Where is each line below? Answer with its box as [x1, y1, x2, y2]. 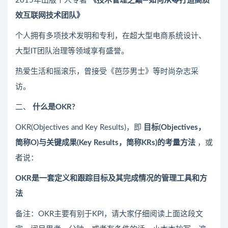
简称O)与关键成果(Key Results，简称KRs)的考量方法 [15, 139, 195, 147]
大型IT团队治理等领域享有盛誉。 [15, 47, 129, 55]
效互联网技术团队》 [15, 12, 84, 20]
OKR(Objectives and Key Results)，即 [15, 124, 141, 132]
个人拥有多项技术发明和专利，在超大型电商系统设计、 [15, 32, 206, 40]
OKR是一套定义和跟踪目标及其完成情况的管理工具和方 [15, 175, 207, 183]
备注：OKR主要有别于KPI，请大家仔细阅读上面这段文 [15, 210, 203, 218]
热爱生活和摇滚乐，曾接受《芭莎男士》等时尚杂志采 [15, 68, 198, 76]
